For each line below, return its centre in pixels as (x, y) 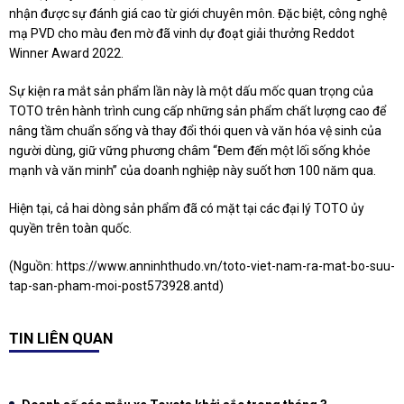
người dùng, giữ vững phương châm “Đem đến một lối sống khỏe (190, 151)
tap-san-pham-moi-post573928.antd (114, 286)
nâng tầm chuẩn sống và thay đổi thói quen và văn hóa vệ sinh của (195, 131)
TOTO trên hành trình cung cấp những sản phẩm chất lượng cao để (197, 111)
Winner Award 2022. (66, 54)
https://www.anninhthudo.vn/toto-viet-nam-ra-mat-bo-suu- (225, 266)
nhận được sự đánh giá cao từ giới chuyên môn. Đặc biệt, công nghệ (198, 14)
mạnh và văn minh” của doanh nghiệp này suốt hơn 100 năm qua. (193, 171)
